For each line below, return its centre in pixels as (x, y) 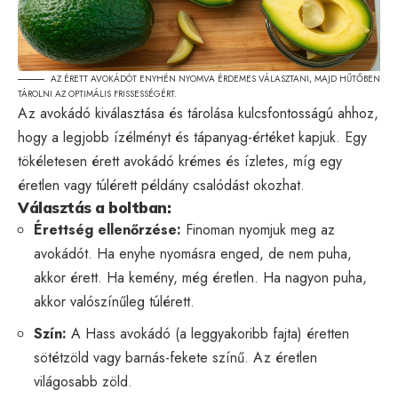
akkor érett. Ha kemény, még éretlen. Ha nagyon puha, (200, 277)
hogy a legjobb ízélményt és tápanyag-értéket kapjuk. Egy (192, 137)
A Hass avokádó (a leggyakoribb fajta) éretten (208, 333)
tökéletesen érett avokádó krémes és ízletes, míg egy (180, 161)
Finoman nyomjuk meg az (258, 229)
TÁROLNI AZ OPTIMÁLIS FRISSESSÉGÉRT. (97, 93)
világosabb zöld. (83, 381)
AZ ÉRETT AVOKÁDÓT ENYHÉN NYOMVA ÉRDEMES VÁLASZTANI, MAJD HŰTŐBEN (215, 78)
